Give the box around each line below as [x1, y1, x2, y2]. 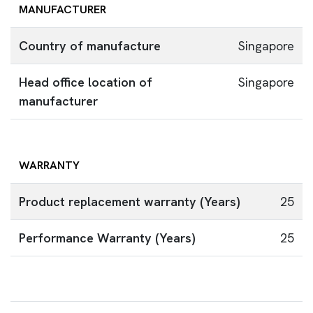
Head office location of [19, 74, 152, 90]
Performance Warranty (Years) [19, 230, 196, 246]
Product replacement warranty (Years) [19, 194, 240, 210]
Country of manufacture [19, 38, 161, 54]
